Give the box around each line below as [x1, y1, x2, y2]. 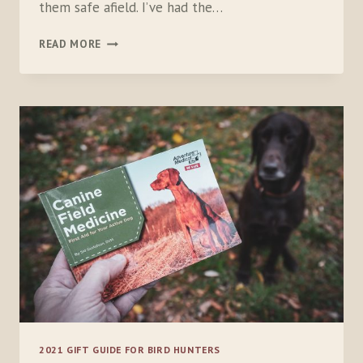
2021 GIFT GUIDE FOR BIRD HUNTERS [39, 344, 221, 357]
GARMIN [100, 32, 144, 48]
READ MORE [39, 36, 102, 52]
